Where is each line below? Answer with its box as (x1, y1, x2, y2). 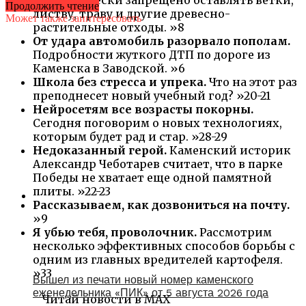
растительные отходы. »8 (33, 20, 184, 34)
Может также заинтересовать (5, 12, 141, 24)
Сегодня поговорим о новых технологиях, (33, 115, 282, 130)
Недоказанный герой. (33, 143, 167, 157)
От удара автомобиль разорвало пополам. (33, 33, 290, 48)
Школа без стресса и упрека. (33, 74, 209, 89)
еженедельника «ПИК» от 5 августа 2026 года (33, 286, 268, 299)
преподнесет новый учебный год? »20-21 (33, 88, 270, 102)
